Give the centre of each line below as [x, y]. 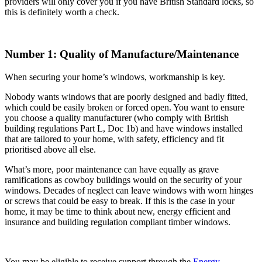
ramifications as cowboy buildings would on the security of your [123, 180]
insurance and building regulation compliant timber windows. [118, 222]
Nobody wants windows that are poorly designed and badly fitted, [126, 97]
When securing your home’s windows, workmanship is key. [115, 77]
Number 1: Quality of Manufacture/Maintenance [122, 54]
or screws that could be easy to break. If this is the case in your [120, 201]
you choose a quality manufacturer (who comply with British [117, 118]
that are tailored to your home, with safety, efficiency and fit [114, 139]
